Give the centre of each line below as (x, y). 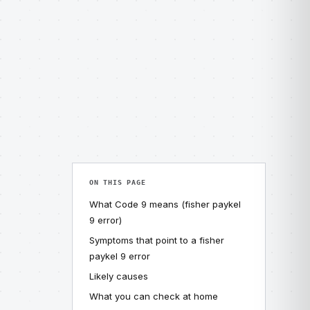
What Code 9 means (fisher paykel (165, 204)
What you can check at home (154, 296)
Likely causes (119, 276)
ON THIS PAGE (118, 182)
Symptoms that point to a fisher (157, 240)
